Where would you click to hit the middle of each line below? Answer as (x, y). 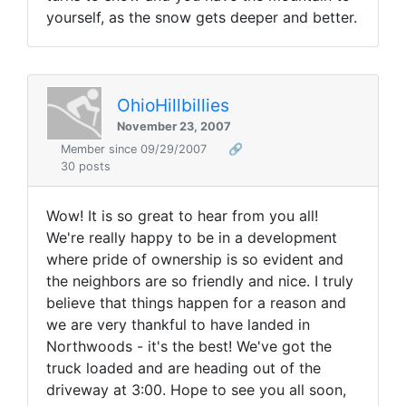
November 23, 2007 (174, 126)
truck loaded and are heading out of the (184, 368)
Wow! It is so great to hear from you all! (182, 216)
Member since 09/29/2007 (135, 150)
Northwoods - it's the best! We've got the (189, 347)
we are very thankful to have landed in (178, 325)
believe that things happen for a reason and (196, 303)
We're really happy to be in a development (192, 238)
